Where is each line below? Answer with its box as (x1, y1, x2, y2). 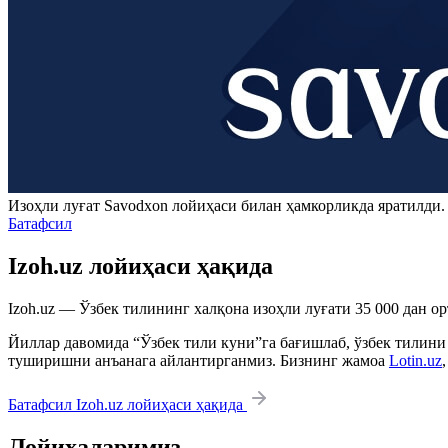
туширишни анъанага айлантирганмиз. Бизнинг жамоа (8, 352, 389, 370)
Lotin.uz (389, 352, 442, 370)
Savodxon (104, 197, 168, 215)
